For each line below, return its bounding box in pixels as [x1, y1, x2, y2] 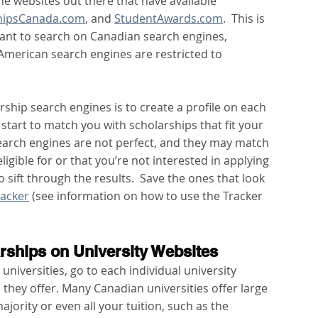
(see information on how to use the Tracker [29, 188, 265, 204]
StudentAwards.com [114, 11, 223, 27]
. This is [223, 11, 268, 27]
